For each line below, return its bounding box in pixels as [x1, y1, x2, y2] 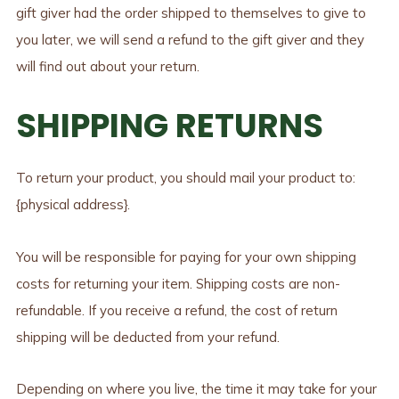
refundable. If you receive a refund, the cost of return [15, 301, 338, 319]
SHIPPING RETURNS [15, 103, 323, 150]
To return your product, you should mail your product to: [15, 169, 355, 187]
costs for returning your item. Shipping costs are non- [15, 274, 340, 292]
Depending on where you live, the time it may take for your [15, 379, 377, 397]
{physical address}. [15, 196, 130, 214]
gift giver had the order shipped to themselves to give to [15, 4, 366, 22]
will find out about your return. [15, 58, 199, 76]
